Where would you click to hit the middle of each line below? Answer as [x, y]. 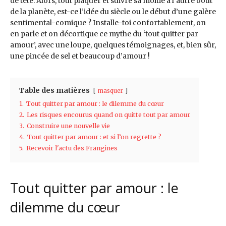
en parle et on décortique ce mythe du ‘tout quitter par [104, 34]
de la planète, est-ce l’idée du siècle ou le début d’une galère [113, 12]
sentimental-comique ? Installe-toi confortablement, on [108, 23]
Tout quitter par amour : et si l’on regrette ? [94, 137]
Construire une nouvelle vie [68, 126]
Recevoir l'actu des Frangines [72, 148]
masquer [110, 91]
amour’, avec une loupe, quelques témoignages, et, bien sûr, [113, 45]
